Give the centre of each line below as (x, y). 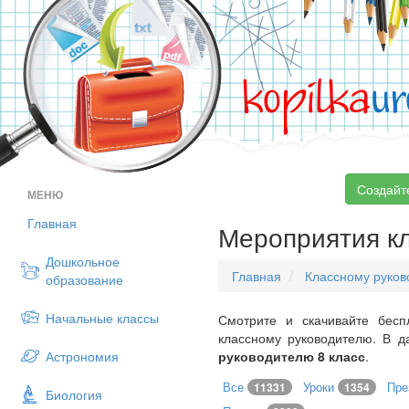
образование (84, 279)
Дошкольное (83, 261)
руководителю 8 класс (292, 356)
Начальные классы (102, 318)
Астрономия (82, 356)
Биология (74, 394)
